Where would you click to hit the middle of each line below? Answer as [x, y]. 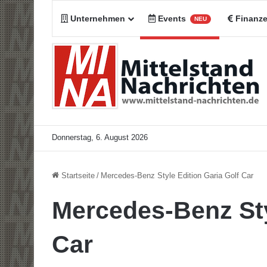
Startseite [77, 176]
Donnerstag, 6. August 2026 [100, 137]
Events [172, 18]
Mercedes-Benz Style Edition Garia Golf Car [177, 176]
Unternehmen [97, 18]
